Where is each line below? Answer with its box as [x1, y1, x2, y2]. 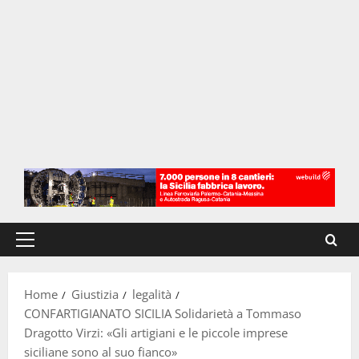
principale [24, 259, 79, 276]
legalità [132, 286, 171, 303]
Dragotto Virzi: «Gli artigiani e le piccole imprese [24, 325, 288, 341]
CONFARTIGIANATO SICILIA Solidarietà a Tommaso [24, 305, 301, 322]
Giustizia [71, 286, 119, 303]
